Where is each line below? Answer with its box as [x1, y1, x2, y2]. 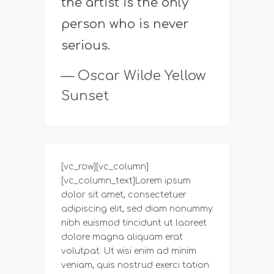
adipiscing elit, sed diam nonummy [61, 204, 213, 213]
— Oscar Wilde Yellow [61, 68, 206, 83]
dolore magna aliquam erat [61, 232, 183, 242]
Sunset [61, 88, 109, 103]
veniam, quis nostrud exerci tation [61, 260, 209, 270]
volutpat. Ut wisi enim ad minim [61, 246, 196, 256]
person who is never [61, 17, 188, 31]
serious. [61, 38, 110, 53]
